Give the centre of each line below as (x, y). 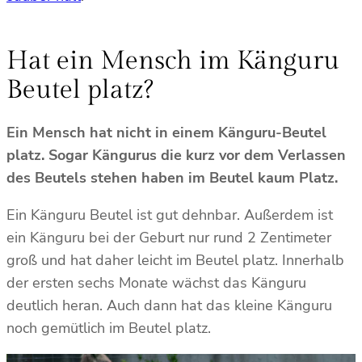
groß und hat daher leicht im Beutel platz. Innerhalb (175, 261)
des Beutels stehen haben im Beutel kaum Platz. (174, 178)
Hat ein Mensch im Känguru (173, 60)
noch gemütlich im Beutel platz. (111, 328)
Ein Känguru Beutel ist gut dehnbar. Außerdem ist (170, 215)
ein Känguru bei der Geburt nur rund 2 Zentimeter (169, 238)
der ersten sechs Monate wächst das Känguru (156, 283)
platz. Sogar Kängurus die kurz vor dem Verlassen (176, 156)
